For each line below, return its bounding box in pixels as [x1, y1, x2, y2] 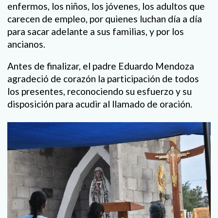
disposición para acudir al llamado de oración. [7, 98, 192, 109]
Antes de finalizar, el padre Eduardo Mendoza [7, 60, 194, 72]
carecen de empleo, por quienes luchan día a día [7, 13, 202, 24]
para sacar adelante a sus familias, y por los [7, 25, 184, 37]
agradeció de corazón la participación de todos [7, 73, 199, 84]
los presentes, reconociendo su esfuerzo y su [7, 85, 192, 97]
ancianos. [7, 38, 45, 50]
